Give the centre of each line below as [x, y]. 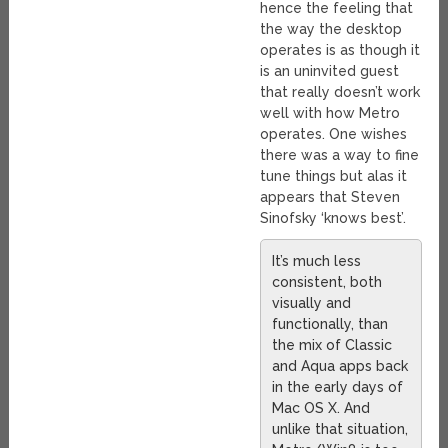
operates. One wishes [334, 133]
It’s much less [317, 260]
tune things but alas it [334, 175]
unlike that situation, [340, 428]
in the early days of [338, 386]
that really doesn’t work [340, 91]
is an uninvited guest [330, 70]
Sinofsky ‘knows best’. [333, 217]
